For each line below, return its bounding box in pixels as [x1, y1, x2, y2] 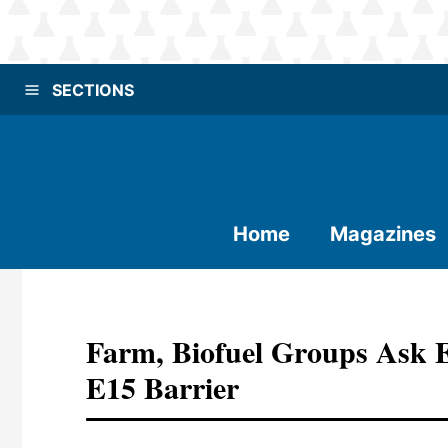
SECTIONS [52, 79, 134, 100]
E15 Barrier [86, 365, 239, 409]
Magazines [330, 222, 436, 246]
